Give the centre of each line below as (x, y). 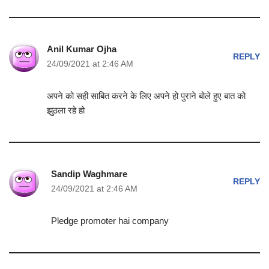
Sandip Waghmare (89, 174)
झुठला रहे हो (65, 110)
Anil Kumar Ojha (81, 49)
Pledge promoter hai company (110, 221)
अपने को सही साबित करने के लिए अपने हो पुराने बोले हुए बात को (146, 96)
